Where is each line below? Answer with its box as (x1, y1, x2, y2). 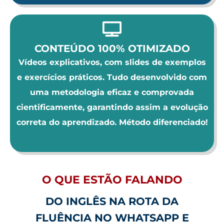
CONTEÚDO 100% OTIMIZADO (34, 42, 190, 54)
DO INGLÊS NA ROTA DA (45, 194, 178, 207)
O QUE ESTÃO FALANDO (41, 172, 182, 186)
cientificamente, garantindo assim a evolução (16, 102, 208, 112)
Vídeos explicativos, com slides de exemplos (18, 57, 206, 67)
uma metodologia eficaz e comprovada (30, 87, 194, 97)
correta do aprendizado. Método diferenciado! (16, 117, 208, 127)
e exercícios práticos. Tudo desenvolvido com (17, 72, 207, 82)
